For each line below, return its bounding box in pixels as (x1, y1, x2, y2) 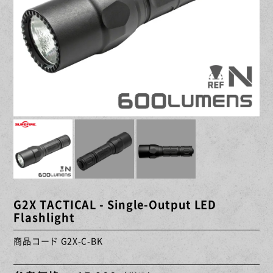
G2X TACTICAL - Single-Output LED (13, 196, 217, 213)
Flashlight (13, 209, 75, 226)
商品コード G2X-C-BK (13, 234, 103, 247)
